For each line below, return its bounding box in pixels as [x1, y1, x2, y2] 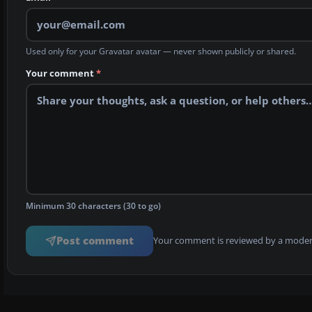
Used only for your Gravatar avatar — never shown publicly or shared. [26, 45, 296, 57]
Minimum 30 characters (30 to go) [26, 199, 161, 212]
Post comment [56, 233, 134, 248]
